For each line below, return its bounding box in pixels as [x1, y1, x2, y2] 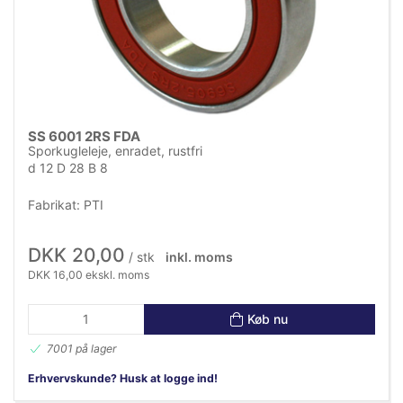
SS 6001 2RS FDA [28, 128, 140, 146]
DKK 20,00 [28, 244, 125, 267]
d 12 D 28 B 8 [28, 160, 108, 176]
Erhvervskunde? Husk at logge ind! [28, 372, 218, 386]
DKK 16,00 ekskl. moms [28, 268, 149, 282]
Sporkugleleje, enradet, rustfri [28, 143, 202, 159]
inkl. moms [165, 249, 233, 265]
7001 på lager [47, 342, 117, 356]
